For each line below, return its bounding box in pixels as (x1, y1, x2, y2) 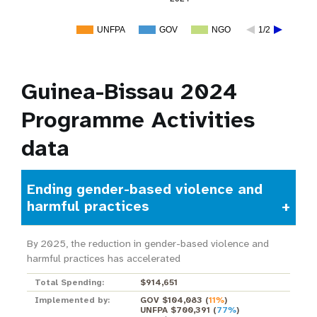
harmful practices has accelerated (26, 252, 180, 265)
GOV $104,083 (139, 294, 202, 306)
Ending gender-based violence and (26, 180, 263, 198)
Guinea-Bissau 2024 (21, 77, 237, 106)
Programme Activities (21, 105, 255, 134)
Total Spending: (34, 277, 104, 289)
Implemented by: (34, 294, 110, 306)
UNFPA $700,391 (139, 304, 210, 316)
